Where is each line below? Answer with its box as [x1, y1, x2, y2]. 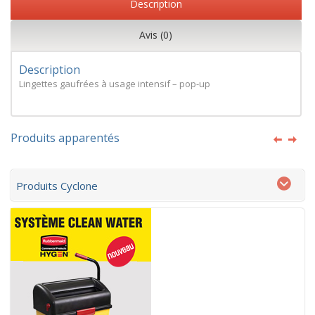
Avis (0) [139, 27, 173, 41]
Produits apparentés [11, 129, 120, 146]
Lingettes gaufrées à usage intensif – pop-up [19, 77, 210, 90]
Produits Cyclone [16, 178, 98, 193]
